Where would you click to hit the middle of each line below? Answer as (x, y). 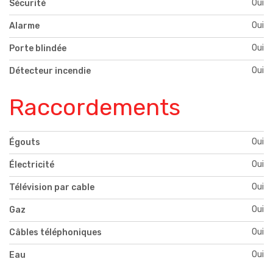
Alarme (24, 26)
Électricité (32, 165)
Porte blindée (38, 48)
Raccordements (95, 107)
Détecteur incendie (50, 71)
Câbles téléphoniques (55, 232)
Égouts (25, 142)
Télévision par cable (52, 187)
